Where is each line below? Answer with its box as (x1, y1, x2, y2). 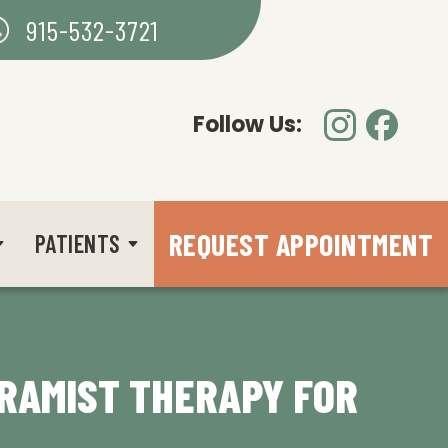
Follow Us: (193, 109, 302, 141)
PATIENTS (34, 228, 121, 258)
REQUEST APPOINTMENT (168, 225, 434, 262)
